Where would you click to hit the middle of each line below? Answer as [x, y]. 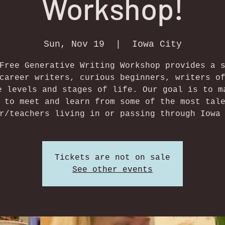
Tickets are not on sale [113, 158]
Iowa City [157, 44]
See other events [113, 170]
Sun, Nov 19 [74, 44]
